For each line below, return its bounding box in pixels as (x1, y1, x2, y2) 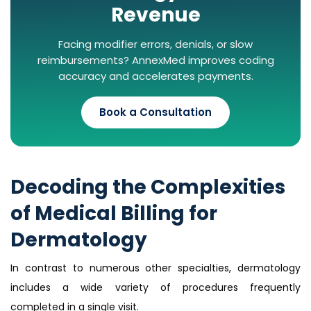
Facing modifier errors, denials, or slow (58, 37, 253, 52)
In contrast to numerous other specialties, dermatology (10, 261, 301, 276)
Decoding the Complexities (10, 174, 285, 201)
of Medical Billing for (10, 200, 217, 228)
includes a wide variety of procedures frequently (10, 280, 301, 295)
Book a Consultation (99, 105, 212, 120)
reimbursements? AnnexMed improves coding (37, 53, 274, 68)
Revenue (110, 1, 201, 29)
